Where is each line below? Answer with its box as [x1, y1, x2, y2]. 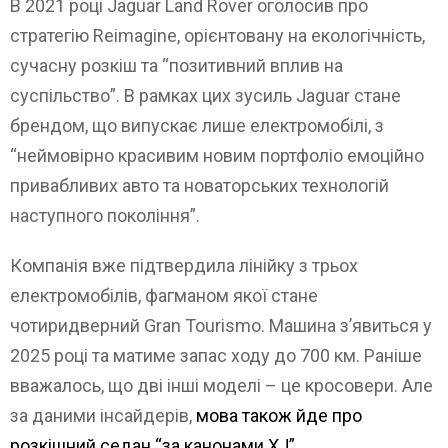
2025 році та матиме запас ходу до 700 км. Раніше [10, 344, 422, 366]
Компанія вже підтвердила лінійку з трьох [10, 254, 358, 276]
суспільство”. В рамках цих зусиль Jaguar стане [10, 84, 401, 106]
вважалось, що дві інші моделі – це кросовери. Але [10, 374, 433, 396]
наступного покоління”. [10, 204, 200, 226]
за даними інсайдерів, [10, 404, 196, 426]
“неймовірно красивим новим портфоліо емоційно [10, 144, 424, 166]
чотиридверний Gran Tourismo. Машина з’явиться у [10, 314, 432, 336]
